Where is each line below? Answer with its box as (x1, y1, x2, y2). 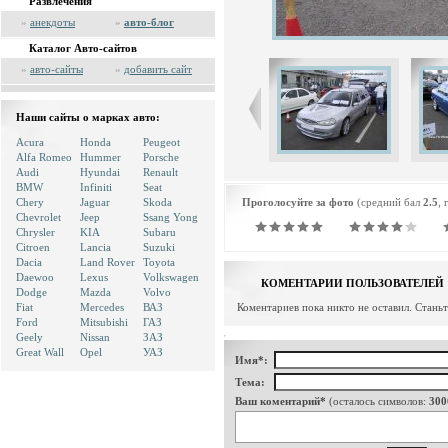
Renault (143, 166, 178, 178)
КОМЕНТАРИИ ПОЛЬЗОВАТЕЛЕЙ (261, 277, 444, 289)
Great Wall (16, 346, 64, 358)
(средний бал (354, 196, 423, 208)
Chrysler (16, 226, 55, 238)
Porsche (143, 151, 179, 163)
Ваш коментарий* (235, 395, 326, 407)
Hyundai (80, 166, 120, 178)
